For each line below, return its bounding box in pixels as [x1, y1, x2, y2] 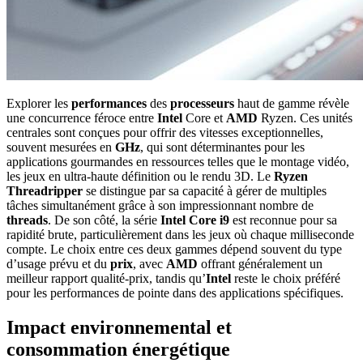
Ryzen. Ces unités [258, 111, 352, 126]
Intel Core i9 [160, 213, 229, 228]
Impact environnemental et [6, 317, 232, 339]
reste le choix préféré [231, 271, 340, 286]
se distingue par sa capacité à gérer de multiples [83, 184, 327, 199]
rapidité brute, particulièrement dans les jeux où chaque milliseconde [6, 228, 354, 242]
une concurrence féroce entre [6, 111, 157, 126]
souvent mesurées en [6, 140, 115, 155]
